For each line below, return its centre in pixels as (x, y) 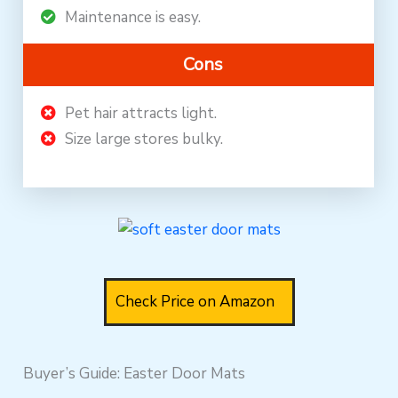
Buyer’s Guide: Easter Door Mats (135, 373)
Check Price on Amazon (195, 301)
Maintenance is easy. (133, 17)
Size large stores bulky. (144, 139)
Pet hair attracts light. (141, 113)
